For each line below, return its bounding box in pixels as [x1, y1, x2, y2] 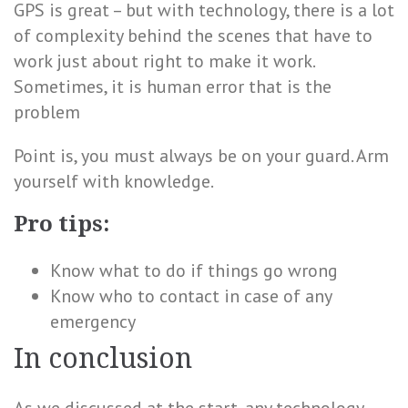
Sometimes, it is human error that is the [14, 75, 331, 98]
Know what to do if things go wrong [50, 259, 338, 282]
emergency [50, 310, 136, 333]
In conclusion [14, 342, 192, 374]
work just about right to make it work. [14, 49, 314, 73]
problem [14, 100, 80, 124]
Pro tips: [14, 211, 109, 237]
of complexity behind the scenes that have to [14, 24, 372, 47]
